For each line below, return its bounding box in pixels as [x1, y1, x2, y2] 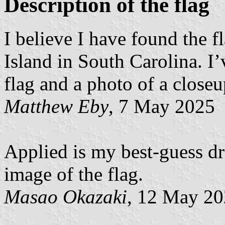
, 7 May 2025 [108, 95, 215, 117]
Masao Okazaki [4, 185, 127, 207]
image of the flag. [4, 163, 143, 185]
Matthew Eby [4, 95, 108, 117]
